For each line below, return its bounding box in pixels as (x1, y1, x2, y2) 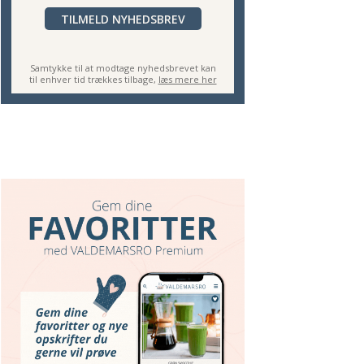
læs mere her (158, 73, 217, 86)
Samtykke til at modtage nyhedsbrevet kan (29, 62, 216, 75)
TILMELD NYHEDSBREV (60, 11, 185, 27)
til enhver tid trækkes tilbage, (28, 73, 158, 86)
